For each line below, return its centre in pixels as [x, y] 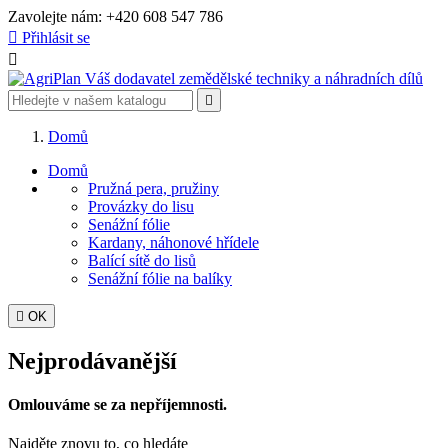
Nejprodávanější [92, 360]
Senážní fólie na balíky [160, 278]
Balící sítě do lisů [142, 260]
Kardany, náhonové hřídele [173, 242]
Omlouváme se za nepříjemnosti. [117, 405]
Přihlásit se [56, 37]
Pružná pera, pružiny [153, 188]
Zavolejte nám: [57, 16]
